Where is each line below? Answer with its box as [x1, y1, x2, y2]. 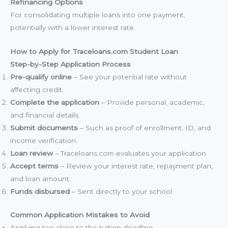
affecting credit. [10, 85, 64, 94]
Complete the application [10, 98, 99, 107]
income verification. [10, 136, 77, 145]
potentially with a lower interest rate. [10, 23, 135, 32]
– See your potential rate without [72, 73, 187, 81]
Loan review [10, 149, 53, 158]
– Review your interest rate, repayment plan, [59, 162, 213, 170]
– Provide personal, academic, [99, 98, 205, 107]
